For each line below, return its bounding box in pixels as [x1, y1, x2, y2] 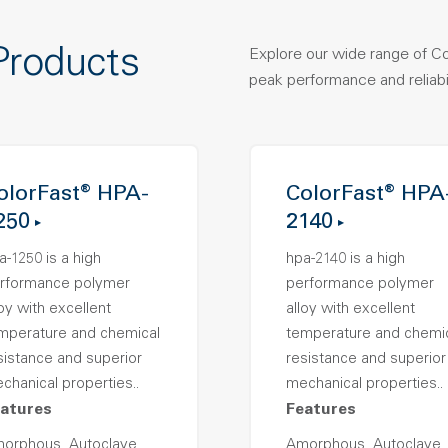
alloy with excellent [286, 302, 415, 317]
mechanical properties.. [286, 377, 443, 392]
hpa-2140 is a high [286, 252, 405, 267]
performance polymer [286, 277, 434, 292]
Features [286, 402, 356, 418]
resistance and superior [286, 352, 446, 367]
